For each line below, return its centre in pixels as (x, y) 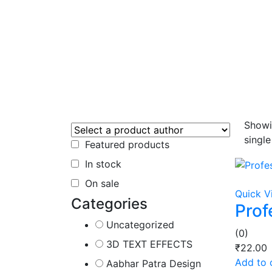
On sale (102, 183)
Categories (109, 204)
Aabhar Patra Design (154, 263)
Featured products (127, 144)
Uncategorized (140, 225)
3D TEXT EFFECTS (149, 244)
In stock (103, 164)
